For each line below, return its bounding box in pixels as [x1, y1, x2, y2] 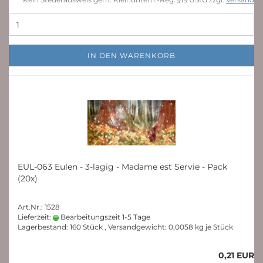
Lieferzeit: [18, 213, 53, 221]
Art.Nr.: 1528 [18, 203, 60, 211]
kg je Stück [193, 222, 233, 231]
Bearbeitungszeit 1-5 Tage [59, 213, 150, 221]
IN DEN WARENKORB [87, 51, 176, 60]
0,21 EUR [218, 250, 254, 261]
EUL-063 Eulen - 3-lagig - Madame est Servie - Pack [18, 161, 227, 172]
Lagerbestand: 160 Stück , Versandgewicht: [18, 222, 168, 231]
